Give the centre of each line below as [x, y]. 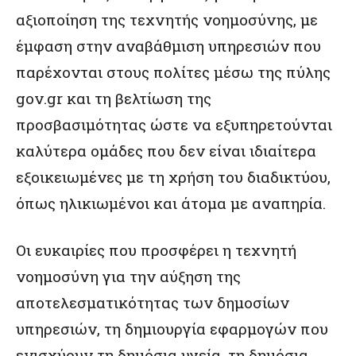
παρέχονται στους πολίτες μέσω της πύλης [173, 72]
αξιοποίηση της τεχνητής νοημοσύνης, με [167, 19]
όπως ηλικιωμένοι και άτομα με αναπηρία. [171, 203]
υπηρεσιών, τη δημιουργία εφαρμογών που [172, 329]
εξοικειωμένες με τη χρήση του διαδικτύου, [173, 177]
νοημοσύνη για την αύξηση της [128, 276]
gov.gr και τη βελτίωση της [114, 98]
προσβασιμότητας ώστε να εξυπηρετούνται [174, 124]
